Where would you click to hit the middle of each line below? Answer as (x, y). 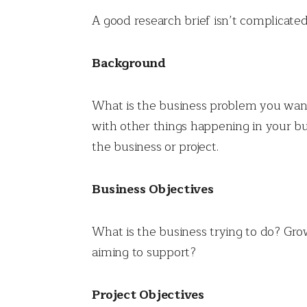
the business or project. (155, 147)
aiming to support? (144, 253)
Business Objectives (153, 189)
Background (129, 63)
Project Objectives (148, 295)
